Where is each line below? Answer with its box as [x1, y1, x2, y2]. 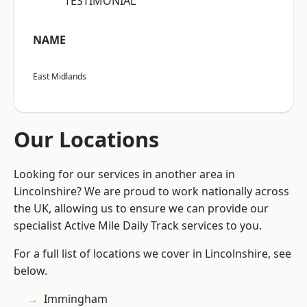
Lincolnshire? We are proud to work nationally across [14, 184, 289, 199]
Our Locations [14, 125, 159, 154]
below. [14, 263, 47, 279]
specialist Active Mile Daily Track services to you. [14, 218, 262, 234]
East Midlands [33, 71, 86, 83]
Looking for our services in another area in [14, 167, 235, 182]
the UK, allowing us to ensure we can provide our [14, 201, 269, 217]
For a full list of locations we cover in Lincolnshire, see [14, 246, 291, 262]
